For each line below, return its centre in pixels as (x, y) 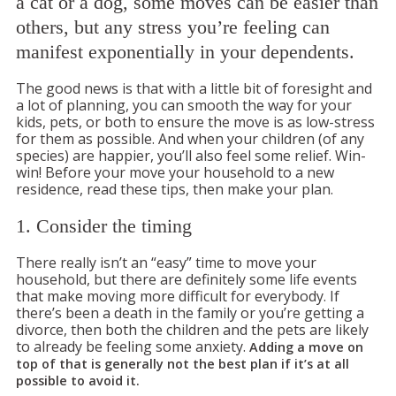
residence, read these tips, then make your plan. (175, 189)
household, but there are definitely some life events (187, 279)
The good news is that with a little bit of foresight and (194, 88)
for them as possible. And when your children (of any (190, 138)
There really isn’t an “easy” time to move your (166, 262)
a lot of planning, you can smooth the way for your (184, 105)
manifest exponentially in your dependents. (185, 52)
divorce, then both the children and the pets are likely (192, 329)
